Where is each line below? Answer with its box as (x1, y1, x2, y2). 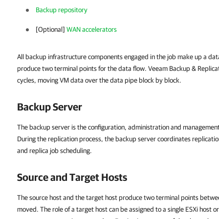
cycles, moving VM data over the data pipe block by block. (17, 76, 181, 84)
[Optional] (36, 25, 66, 33)
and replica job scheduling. (17, 147, 92, 154)
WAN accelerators (66, 25, 117, 33)
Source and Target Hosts (17, 171, 127, 183)
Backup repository (36, 6, 88, 14)
